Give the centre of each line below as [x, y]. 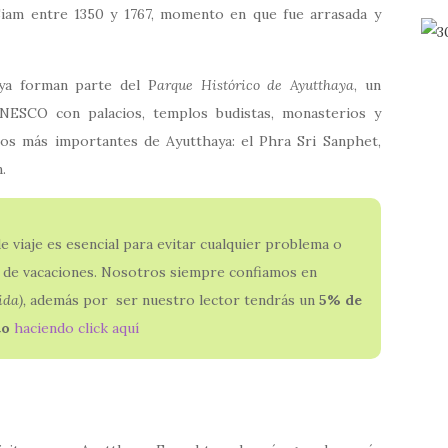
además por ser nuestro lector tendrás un [174, 300]
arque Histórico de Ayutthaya [255, 85]
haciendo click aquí [76, 328]
